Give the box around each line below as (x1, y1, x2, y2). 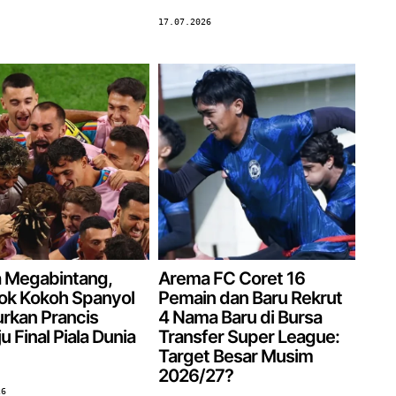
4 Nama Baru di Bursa (158, 307, 323, 329)
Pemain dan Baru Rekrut (158, 287, 343, 309)
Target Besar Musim (158, 346, 314, 368)
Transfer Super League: (158, 326, 340, 348)
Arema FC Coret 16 (158, 268, 306, 290)
